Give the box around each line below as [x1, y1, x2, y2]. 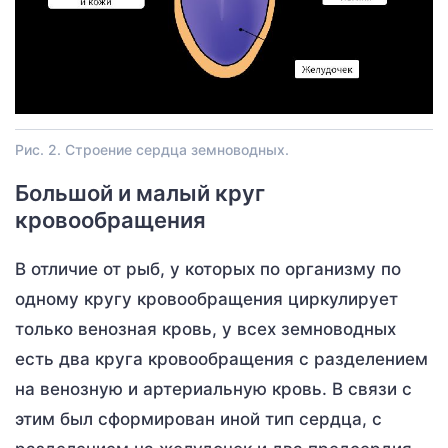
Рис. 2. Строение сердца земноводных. [15, 141, 289, 159]
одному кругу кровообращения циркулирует [15, 289, 398, 310]
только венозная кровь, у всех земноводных [15, 319, 396, 340]
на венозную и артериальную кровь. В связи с [15, 379, 412, 400]
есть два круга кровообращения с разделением [15, 349, 428, 370]
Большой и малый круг [15, 180, 265, 207]
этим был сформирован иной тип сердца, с [15, 409, 382, 430]
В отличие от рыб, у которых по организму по [15, 259, 401, 280]
